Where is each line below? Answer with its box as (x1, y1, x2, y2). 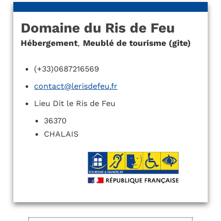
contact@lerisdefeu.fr (34, 81, 118, 91)
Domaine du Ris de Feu (20, 20, 175, 36)
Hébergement (20, 38, 77, 48)
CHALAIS (44, 129, 79, 139)
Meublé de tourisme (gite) (82, 38, 191, 48)
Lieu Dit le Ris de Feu (34, 99, 116, 108)
